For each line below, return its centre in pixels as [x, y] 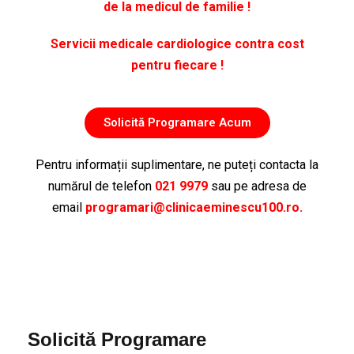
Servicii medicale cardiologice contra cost [177, 44]
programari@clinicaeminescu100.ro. [194, 207]
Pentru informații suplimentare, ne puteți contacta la [177, 165]
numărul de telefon [101, 186]
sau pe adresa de [257, 186]
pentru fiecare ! [177, 65]
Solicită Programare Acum [177, 122]
